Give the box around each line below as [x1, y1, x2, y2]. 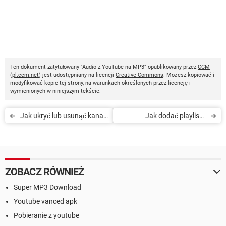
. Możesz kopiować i [163, 71, 214, 78]
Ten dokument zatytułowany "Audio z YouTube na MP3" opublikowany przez [10, 63, 198, 70]
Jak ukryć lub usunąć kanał [20, 111, 105, 120]
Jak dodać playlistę [145, 111, 206, 120]
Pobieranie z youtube [14, 211, 79, 219]
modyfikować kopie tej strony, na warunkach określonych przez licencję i [10, 79, 191, 86]
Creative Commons [116, 71, 163, 78]
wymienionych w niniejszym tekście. [10, 87, 101, 94]
